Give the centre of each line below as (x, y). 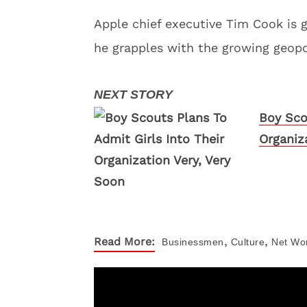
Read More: (124, 242)
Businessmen (193, 242)
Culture (247, 242)
